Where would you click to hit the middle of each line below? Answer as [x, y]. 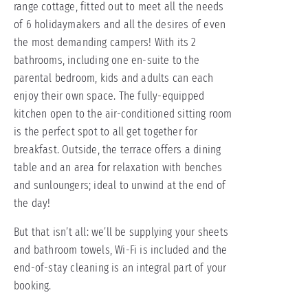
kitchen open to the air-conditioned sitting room [123, 114]
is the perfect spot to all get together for [106, 132]
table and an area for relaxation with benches [118, 167]
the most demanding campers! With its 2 [105, 42]
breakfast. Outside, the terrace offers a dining [118, 150]
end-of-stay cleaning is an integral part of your [120, 268]
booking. [33, 286]
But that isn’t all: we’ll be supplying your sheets [121, 232]
